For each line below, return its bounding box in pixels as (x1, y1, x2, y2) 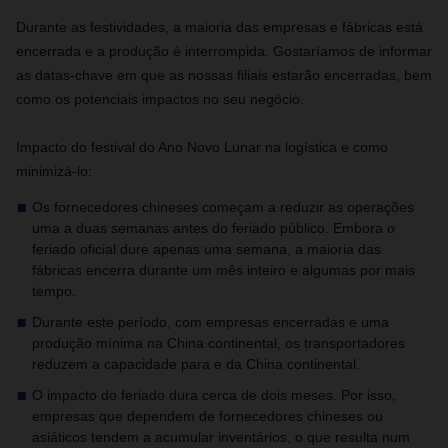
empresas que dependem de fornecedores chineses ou (32, 408, 383, 424)
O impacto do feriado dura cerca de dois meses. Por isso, (32, 387, 396, 403)
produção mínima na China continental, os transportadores (32, 335, 405, 351)
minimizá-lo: (16, 163, 92, 179)
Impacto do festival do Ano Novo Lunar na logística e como (16, 139, 388, 155)
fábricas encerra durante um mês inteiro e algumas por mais (32, 262, 415, 278)
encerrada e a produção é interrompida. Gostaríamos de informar (16, 43, 432, 59)
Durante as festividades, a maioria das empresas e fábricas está (16, 19, 423, 35)
